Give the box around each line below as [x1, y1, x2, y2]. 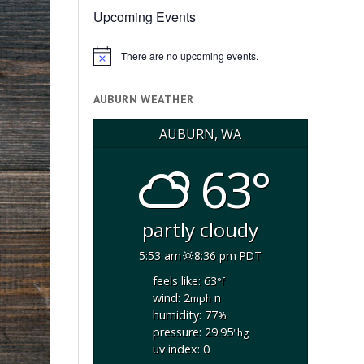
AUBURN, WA [159, 124, 242, 143]
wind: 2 [152, 290, 190, 306]
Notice [92, 54, 121, 68]
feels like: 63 [152, 273, 217, 289]
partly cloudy [142, 215, 259, 243]
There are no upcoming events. [120, 49, 258, 63]
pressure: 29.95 [152, 324, 233, 340]
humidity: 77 [152, 307, 218, 323]
